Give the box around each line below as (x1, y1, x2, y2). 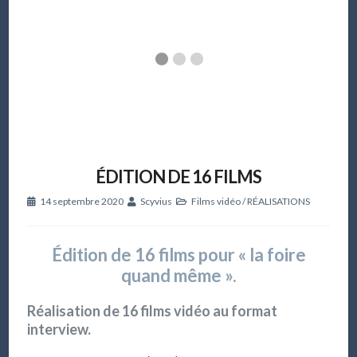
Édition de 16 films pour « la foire (51, 243, 306, 265)
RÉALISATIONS (246, 194, 310, 207)
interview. (26, 320, 91, 338)
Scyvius (139, 194, 172, 207)
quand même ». (120, 264, 237, 286)
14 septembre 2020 (39, 194, 124, 207)
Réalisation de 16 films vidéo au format (26, 301, 277, 320)
